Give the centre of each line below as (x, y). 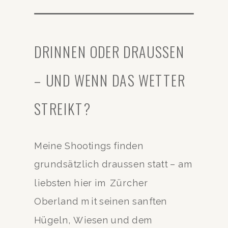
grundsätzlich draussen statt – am (114, 164)
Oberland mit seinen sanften (101, 201)
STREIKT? (62, 108)
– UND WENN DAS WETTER (110, 80)
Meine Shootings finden (89, 146)
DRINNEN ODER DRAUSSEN (109, 51)
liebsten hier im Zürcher (91, 183)
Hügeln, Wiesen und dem (94, 220)
